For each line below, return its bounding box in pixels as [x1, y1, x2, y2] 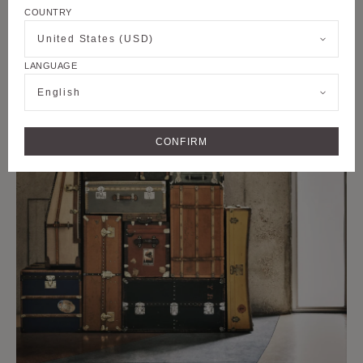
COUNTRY [24, 7, 72, 18]
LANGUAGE [24, 61, 78, 71]
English [37, 87, 81, 99]
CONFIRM [155, 136, 208, 147]
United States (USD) [37, 33, 155, 45]
